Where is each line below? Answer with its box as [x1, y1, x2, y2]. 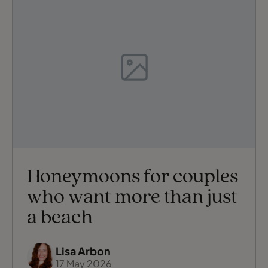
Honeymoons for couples [27, 166, 238, 188]
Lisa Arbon [56, 243, 111, 258]
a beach [27, 207, 93, 229]
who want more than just [27, 187, 237, 208]
